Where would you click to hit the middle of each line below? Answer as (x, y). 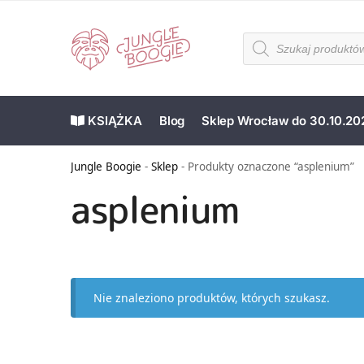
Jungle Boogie (106, 167)
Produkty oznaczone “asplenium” (271, 167)
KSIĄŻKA (113, 121)
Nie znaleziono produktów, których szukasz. (212, 298)
